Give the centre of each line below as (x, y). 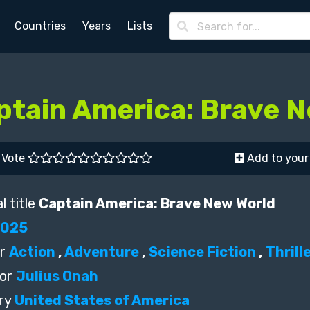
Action (32, 252)
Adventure (102, 252)
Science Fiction (202, 252)
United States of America (102, 300)
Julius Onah (57, 276)
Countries (40, 26)
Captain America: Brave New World (157, 203)
